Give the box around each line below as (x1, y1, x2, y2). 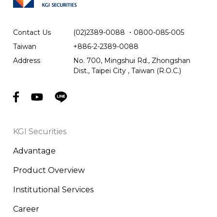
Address (13, 56, 40, 65)
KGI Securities (13, 126, 66, 136)
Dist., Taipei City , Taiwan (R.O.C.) (73, 66, 181, 75)
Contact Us (13, 28, 51, 37)
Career (13, 204, 39, 214)
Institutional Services (13, 185, 93, 194)
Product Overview (13, 165, 85, 175)
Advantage (13, 146, 56, 155)
